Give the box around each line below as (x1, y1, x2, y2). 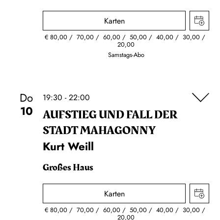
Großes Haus (43, 160, 93, 175)
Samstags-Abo (108, 50, 144, 59)
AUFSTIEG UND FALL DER (43, 106, 178, 124)
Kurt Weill (43, 138, 94, 154)
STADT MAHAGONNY (43, 122, 156, 139)
